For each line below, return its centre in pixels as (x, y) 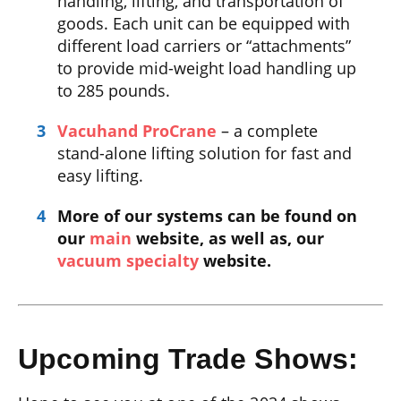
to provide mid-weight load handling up (207, 68)
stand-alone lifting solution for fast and (205, 153)
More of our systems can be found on (208, 215)
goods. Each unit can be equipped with (204, 23)
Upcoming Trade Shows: (188, 359)
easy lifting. (101, 175)
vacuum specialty (128, 260)
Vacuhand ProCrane (137, 130)
